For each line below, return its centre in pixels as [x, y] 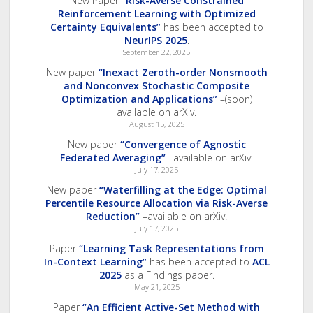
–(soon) [234, 99]
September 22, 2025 [156, 52]
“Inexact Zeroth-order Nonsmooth [183, 73]
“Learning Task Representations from [171, 249]
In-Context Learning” [95, 262]
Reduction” [113, 217]
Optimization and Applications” [139, 99]
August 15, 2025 [156, 124]
